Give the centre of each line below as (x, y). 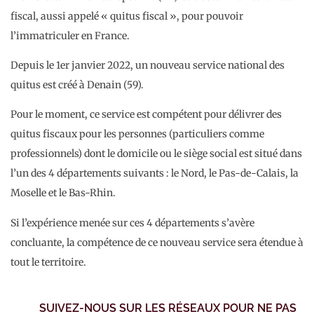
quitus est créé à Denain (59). (77, 85)
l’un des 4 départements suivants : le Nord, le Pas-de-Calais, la (155, 173)
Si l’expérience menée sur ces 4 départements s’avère (132, 223)
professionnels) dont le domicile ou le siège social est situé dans (156, 154)
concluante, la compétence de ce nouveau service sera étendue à (157, 242)
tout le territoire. (48, 262)
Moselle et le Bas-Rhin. (63, 193)
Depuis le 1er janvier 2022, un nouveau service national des (148, 66)
